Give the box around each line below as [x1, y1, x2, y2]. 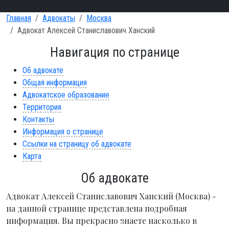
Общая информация [22, 78, 87, 87]
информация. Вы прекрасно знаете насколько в [6, 215, 197, 226]
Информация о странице [22, 127, 103, 136]
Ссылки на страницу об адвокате [22, 139, 131, 149]
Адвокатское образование [22, 90, 109, 100]
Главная [6, 13, 31, 23]
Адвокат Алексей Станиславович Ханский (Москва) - [6, 191, 216, 201]
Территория [22, 102, 61, 112]
